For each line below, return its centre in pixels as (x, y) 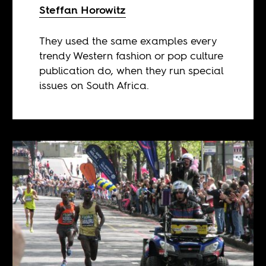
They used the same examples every (128, 40)
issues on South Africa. (94, 85)
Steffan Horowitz (83, 9)
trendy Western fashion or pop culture (132, 55)
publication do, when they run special (132, 70)
